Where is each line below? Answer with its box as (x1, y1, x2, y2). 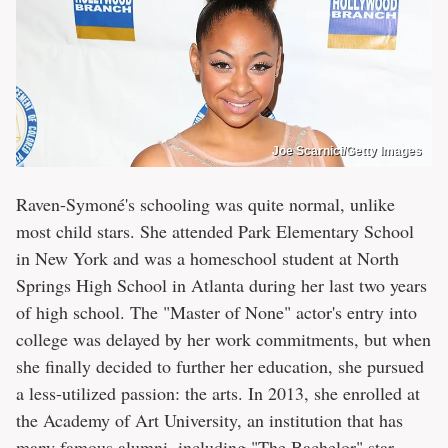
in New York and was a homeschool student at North (16, 245, 399, 270)
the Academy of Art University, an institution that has (16, 407, 403, 432)
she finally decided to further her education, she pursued (16, 353, 424, 378)
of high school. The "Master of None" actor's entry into (16, 299, 417, 324)
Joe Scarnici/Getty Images (272, 143, 422, 158)
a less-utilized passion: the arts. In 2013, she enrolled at (16, 380, 420, 405)
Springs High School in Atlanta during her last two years (16, 272, 427, 297)
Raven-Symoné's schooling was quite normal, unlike (16, 191, 395, 216)
